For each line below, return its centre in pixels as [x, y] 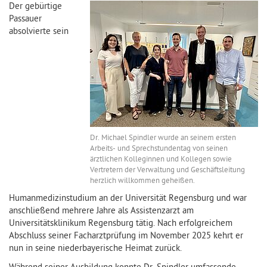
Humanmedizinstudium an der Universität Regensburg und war [128, 199]
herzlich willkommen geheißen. [142, 181]
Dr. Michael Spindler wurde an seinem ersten [163, 138]
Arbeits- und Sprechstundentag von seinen [159, 148]
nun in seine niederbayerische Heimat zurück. [95, 249]
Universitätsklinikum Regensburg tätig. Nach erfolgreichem [121, 224]
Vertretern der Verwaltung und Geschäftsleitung [167, 170]
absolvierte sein [39, 32]
